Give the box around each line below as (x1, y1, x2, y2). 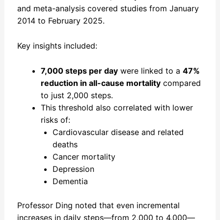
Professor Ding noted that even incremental (17, 200, 180, 210)
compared (160, 78, 201, 88)
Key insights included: (17, 41, 97, 51)
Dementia (52, 176, 88, 186)
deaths (52, 139, 78, 149)
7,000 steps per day (40, 65, 118, 76)
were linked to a (117, 65, 183, 76)
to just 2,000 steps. (40, 90, 113, 100)
